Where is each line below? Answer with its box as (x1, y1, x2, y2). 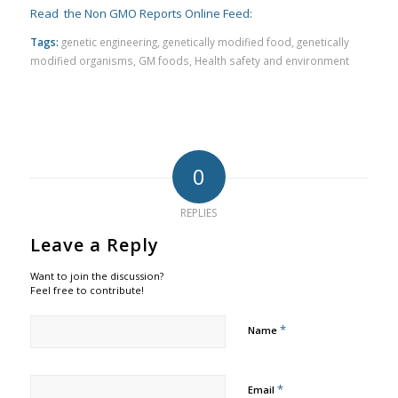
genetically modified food (162, 34, 291, 49)
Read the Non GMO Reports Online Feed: (29, 4, 252, 21)
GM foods (138, 52, 189, 68)
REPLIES (180, 204, 218, 220)
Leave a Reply (29, 232, 159, 257)
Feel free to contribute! (29, 283, 144, 297)
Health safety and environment (194, 52, 349, 68)
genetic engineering (60, 34, 157, 49)
